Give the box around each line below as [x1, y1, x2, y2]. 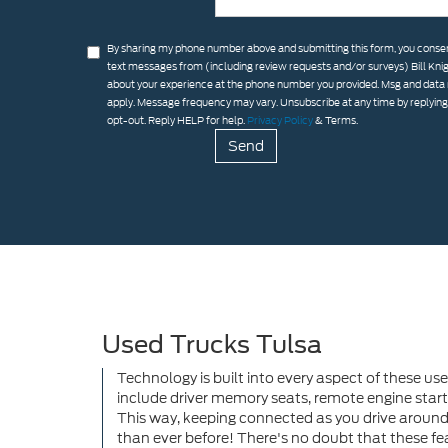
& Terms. [313, 112, 358, 128]
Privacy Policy [247, 112, 313, 128]
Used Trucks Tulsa [102, 330, 322, 360]
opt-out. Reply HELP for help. [107, 112, 247, 128]
